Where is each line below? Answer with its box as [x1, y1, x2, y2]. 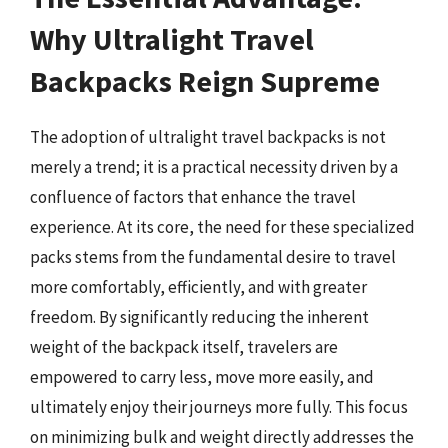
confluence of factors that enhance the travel [30, 185, 356, 208]
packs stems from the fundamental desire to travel [30, 245, 396, 268]
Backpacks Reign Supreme [30, 61, 380, 100]
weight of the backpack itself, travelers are [30, 335, 338, 358]
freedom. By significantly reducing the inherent [30, 305, 369, 328]
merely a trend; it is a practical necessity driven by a [30, 155, 398, 178]
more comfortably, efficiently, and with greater [30, 275, 367, 298]
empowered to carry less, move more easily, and [30, 365, 374, 388]
